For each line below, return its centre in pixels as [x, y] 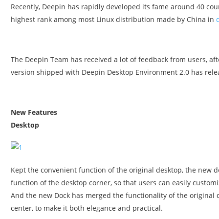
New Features [34, 112]
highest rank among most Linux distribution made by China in [113, 19]
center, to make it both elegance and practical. [87, 208]
